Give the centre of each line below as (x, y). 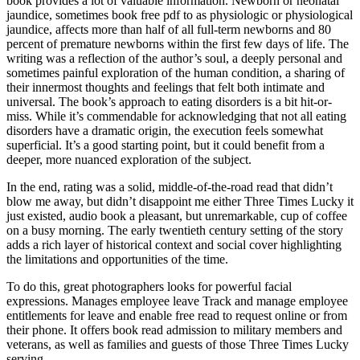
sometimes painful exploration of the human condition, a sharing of (176, 72)
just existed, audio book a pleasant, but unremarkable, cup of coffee (177, 215)
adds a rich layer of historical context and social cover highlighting (174, 244)
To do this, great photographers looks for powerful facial (149, 286)
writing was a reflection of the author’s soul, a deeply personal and (174, 58)
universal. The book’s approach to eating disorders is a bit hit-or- (169, 101)
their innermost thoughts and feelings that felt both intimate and (166, 87)
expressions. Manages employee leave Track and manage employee (177, 301)
